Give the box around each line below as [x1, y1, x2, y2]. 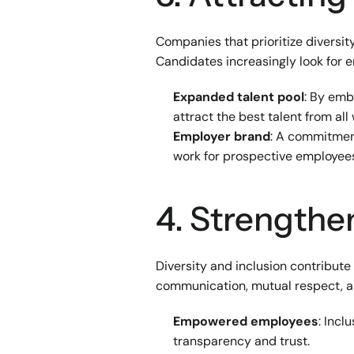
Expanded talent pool [173, 88, 304, 105]
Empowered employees [173, 313, 318, 330]
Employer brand [173, 128, 270, 145]
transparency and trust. [173, 333, 310, 349]
